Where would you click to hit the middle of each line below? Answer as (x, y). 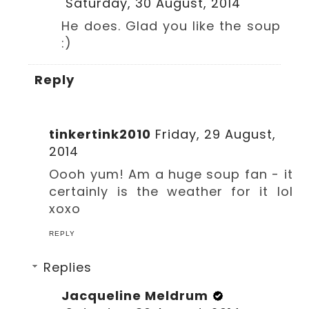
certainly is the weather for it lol (171, 192)
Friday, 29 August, (216, 134)
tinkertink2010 (100, 134)
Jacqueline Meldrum (135, 296)
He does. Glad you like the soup (171, 26)
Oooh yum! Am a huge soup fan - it (171, 175)
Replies (68, 268)
